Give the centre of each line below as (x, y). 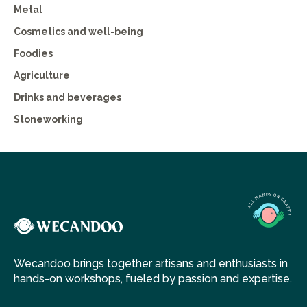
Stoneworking (48, 119)
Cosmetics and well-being (78, 32)
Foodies (33, 53)
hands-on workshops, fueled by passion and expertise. (153, 279)
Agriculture (42, 75)
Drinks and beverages (67, 97)
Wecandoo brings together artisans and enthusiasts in (151, 264)
